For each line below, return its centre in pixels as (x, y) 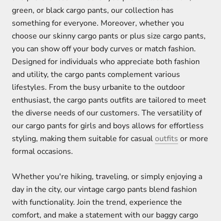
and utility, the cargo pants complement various (96, 74)
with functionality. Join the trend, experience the (97, 203)
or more (193, 138)
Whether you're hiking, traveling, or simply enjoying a (107, 177)
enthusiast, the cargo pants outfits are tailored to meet (109, 100)
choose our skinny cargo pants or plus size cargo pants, (109, 36)
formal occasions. (42, 151)
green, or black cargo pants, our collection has (93, 10)
